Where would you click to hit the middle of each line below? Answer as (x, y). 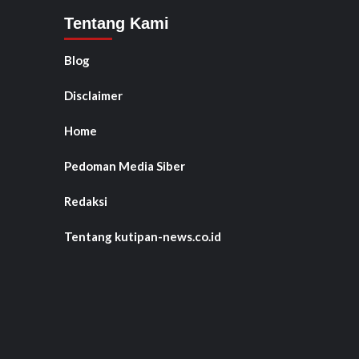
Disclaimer (93, 96)
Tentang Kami (116, 24)
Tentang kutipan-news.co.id (142, 237)
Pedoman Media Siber (124, 166)
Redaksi (85, 202)
